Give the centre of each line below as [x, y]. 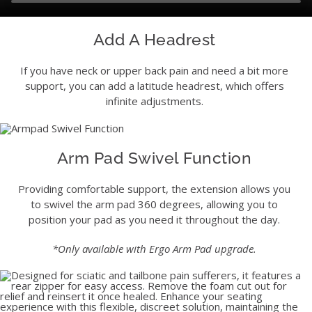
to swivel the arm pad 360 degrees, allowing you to [154, 204]
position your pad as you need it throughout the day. [154, 219]
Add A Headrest [154, 40]
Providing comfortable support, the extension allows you [154, 188]
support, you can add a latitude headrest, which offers [154, 86]
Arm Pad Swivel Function [154, 157]
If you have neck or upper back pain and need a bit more [154, 71]
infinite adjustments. [154, 101]
